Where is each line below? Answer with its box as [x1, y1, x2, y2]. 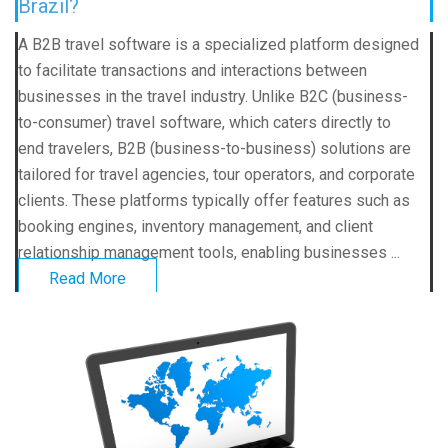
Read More [49, 269, 126, 289]
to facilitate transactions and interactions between [18, 61, 367, 81]
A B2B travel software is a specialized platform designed [18, 35, 419, 55]
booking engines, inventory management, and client [18, 217, 373, 237]
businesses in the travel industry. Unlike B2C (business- [18, 87, 408, 107]
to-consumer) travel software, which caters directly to [18, 113, 391, 133]
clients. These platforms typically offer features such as [18, 191, 410, 211]
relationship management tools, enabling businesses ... [18, 243, 400, 263]
